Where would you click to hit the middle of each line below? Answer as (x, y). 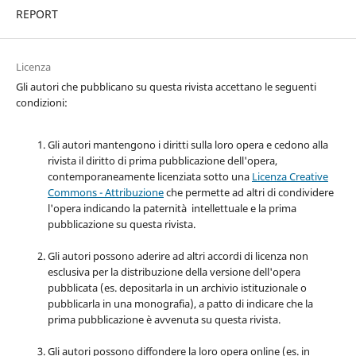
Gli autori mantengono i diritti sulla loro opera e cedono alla (188, 145)
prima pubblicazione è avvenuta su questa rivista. (164, 320)
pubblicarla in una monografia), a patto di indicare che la (180, 304)
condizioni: (41, 103)
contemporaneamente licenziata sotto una (149, 177)
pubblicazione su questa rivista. (121, 224)
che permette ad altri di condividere (248, 193)
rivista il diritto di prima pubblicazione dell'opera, (162, 161)
